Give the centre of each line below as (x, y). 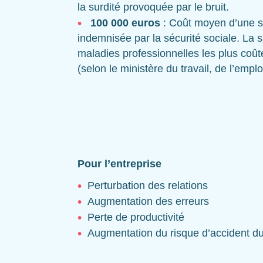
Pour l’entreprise (119, 164)
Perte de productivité (136, 218)
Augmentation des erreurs (148, 202)
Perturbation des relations (148, 186)
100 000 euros (127, 23)
